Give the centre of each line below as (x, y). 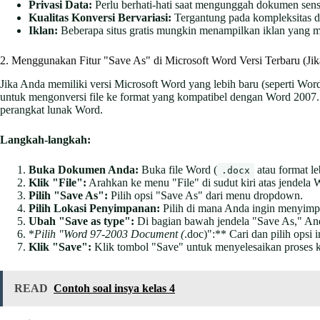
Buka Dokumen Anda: (84, 170)
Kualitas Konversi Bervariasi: (100, 18)
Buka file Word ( (178, 170)
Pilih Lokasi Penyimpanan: (94, 209)
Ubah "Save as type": (81, 221)
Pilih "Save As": (68, 196)
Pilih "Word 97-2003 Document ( (109, 234)
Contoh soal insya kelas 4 (114, 289)
